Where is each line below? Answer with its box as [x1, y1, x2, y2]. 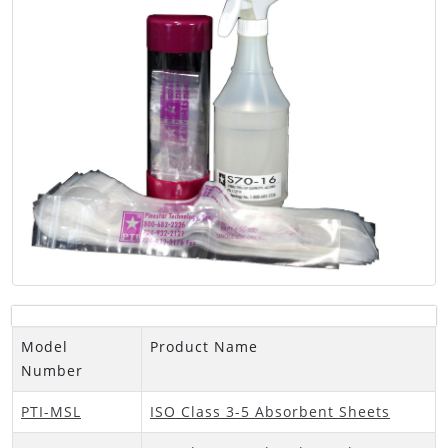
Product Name [150, 337, 258, 357]
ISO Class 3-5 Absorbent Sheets [150, 402, 390, 422]
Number [21, 361, 83, 381]
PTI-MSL [21, 402, 81, 422]
